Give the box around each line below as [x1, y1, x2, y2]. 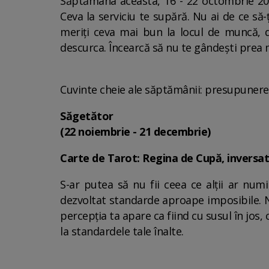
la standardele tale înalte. [60, 224, 184, 238]
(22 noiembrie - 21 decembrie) [60, 124, 211, 139]
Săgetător [60, 109, 116, 123]
